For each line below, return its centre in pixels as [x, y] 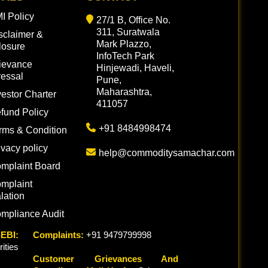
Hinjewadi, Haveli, [135, 68]
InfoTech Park [125, 56]
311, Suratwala [128, 32]
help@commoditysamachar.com [167, 153]
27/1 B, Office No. [133, 20]
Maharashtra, [124, 92]
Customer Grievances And [106, 259]
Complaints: [58, 235]
